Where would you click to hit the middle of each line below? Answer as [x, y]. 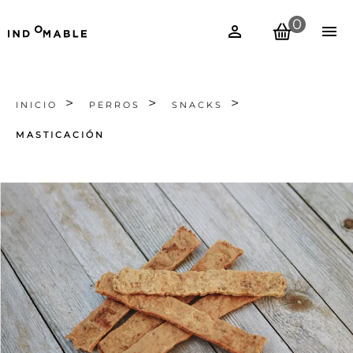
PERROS [115, 105]
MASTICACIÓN [60, 135]
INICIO [37, 105]
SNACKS [197, 105]
